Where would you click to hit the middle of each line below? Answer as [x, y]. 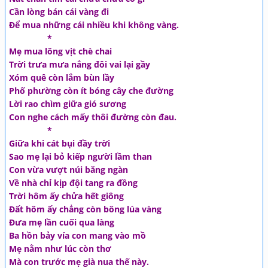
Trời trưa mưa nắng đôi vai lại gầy [80, 64]
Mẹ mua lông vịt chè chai [60, 51]
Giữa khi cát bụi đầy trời [60, 143]
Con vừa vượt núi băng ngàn [68, 170]
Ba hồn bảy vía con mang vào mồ [77, 235]
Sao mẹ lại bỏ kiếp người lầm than [80, 156]
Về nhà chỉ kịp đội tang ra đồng [73, 183]
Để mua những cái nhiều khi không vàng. [94, 25]
